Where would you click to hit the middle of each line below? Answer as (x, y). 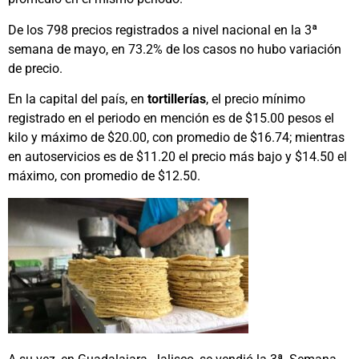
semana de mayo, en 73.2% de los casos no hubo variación (175, 49)
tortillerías (177, 99)
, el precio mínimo (256, 99)
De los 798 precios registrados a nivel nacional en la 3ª (163, 30)
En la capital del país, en (78, 99)
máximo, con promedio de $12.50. (104, 176)
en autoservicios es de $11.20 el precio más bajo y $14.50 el (177, 157)
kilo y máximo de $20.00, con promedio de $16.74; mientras (176, 138)
